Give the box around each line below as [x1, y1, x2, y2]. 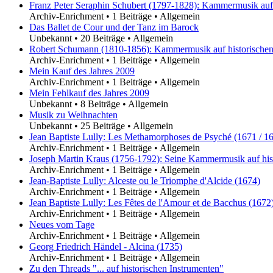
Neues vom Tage [29, 219, 94, 230]
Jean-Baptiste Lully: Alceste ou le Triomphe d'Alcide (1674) [29, 175, 260, 186]
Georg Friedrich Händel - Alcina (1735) [29, 241, 182, 252]
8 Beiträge [80, 98, 120, 109]
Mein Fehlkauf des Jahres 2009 [29, 87, 149, 98]
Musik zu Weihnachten [29, 109, 118, 120]
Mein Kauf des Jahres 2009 [29, 65, 135, 76]
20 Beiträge [80, 32, 125, 43]
